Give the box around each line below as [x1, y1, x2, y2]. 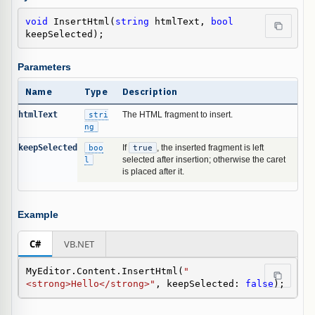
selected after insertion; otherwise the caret [122, 155, 285, 164]
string [115, 15, 149, 27]
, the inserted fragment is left [156, 143, 264, 152]
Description [122, 85, 178, 98]
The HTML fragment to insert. [122, 110, 233, 119]
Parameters [17, 62, 71, 73]
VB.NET [63, 238, 94, 251]
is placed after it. [122, 167, 184, 176]
